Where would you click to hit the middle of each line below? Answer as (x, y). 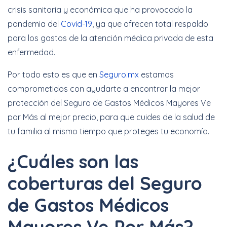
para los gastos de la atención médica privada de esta (110, 38)
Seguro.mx (119, 74)
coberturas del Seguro (105, 183)
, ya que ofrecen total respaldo (150, 24)
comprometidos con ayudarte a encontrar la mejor (104, 89)
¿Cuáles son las (73, 161)
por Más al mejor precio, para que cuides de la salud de (111, 117)
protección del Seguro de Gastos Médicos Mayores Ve (109, 103)
